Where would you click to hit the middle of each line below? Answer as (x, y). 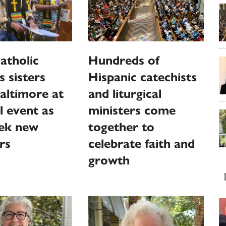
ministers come (132, 110)
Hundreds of (124, 60)
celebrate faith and (142, 144)
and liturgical (125, 94)
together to (122, 127)
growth (109, 160)
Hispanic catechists (143, 77)
